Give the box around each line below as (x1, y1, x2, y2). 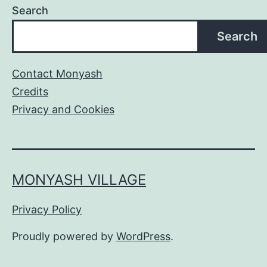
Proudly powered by (12, 230, 116, 243)
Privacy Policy (12, 203, 82, 216)
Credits (12, 85, 48, 98)
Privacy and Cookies (12, 103, 114, 116)
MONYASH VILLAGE (12, 171, 146, 189)
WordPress (116, 230, 170, 243)
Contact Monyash (12, 67, 103, 80)
